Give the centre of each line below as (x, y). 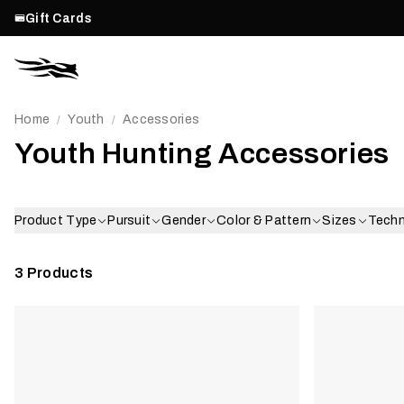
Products (60, 273)
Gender (184, 220)
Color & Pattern (264, 220)
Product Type (56, 220)
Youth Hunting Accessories (202, 154)
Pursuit (129, 220)
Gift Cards (59, 18)
